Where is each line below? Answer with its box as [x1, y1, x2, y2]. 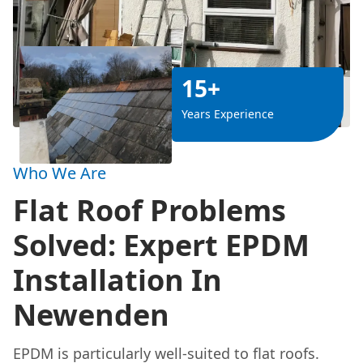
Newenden [13, 294, 169, 335]
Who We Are [13, 161, 106, 184]
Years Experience [181, 106, 274, 122]
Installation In [13, 259, 222, 300]
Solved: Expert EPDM [13, 224, 310, 265]
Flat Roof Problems [13, 190, 286, 230]
